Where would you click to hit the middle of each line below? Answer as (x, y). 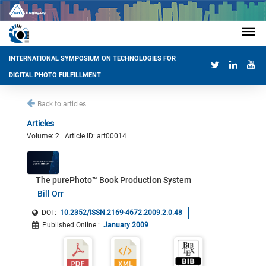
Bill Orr (50, 194)
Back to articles (62, 104)
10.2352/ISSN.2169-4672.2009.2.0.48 (121, 213)
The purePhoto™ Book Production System (113, 180)
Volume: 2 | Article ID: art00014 (77, 136)
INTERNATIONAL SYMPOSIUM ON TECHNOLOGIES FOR (92, 59)
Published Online (69, 225)
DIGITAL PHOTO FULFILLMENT (55, 75)
